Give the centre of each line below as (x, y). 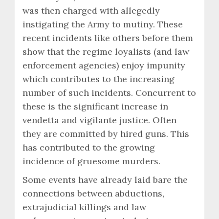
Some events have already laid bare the (105, 179)
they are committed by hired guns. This (106, 133)
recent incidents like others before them (108, 38)
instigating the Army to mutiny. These (103, 24)
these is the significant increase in (95, 106)
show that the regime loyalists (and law (106, 51)
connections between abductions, (93, 193)
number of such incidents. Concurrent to (109, 92)
